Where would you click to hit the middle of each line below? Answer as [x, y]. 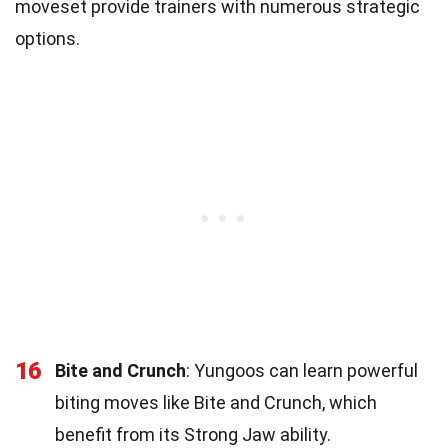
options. [47, 38]
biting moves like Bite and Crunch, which [216, 402]
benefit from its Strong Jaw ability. [193, 434]
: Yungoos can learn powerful [302, 370]
